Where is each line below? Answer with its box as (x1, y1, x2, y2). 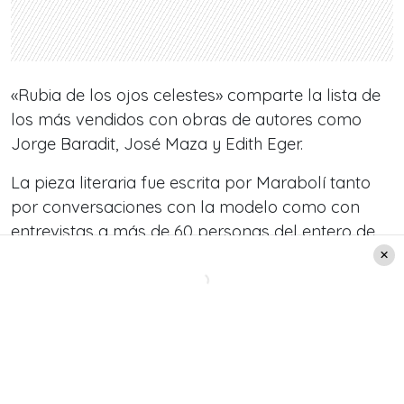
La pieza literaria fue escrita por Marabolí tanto (11, 172, 371, 194)
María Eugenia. (11, 245, 123, 267)
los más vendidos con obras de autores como (11, 109, 362, 131)
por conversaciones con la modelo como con (11, 197, 360, 218)
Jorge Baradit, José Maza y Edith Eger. (11, 133, 303, 155)
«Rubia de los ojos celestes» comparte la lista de (11, 85, 381, 106)
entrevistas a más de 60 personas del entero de (11, 221, 375, 243)
